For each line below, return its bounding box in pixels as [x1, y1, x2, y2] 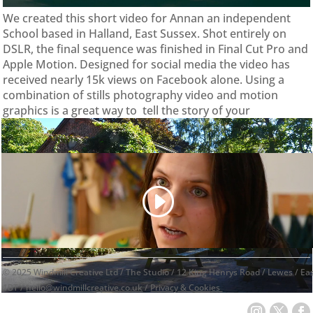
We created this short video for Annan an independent [3, 10, 291, 27]
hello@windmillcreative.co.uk [26, 281, 143, 293]
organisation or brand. [3, 118, 123, 134]
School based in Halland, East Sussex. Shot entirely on [3, 26, 287, 42]
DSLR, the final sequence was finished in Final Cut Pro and [3, 41, 309, 57]
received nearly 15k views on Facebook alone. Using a [3, 72, 285, 88]
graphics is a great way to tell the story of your [3, 103, 251, 119]
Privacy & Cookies [150, 281, 223, 293]
